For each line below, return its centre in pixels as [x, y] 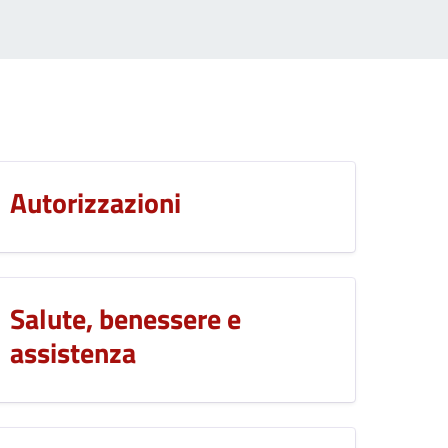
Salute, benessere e [126, 319]
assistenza [73, 353]
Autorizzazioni [96, 203]
